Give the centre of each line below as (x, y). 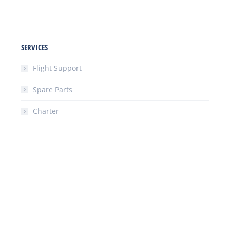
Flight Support (57, 68)
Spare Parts (52, 90)
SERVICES (34, 47)
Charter (46, 111)
